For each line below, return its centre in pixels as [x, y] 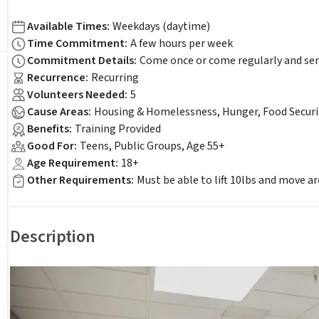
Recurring [115, 78]
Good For [51, 146]
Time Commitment [76, 43]
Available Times [67, 26]
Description [53, 237]
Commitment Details [80, 61]
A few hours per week [182, 43]
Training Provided [118, 129]
